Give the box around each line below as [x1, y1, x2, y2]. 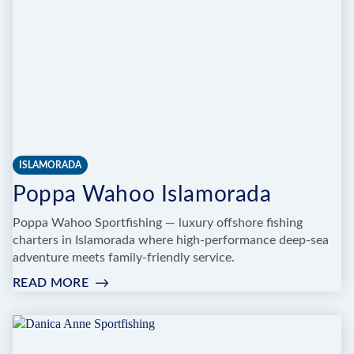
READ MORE [13, 276, 88, 289]
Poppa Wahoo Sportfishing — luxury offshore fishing [13, 216, 303, 229]
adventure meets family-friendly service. [13, 250, 235, 264]
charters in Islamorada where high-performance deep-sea [13, 233, 329, 247]
